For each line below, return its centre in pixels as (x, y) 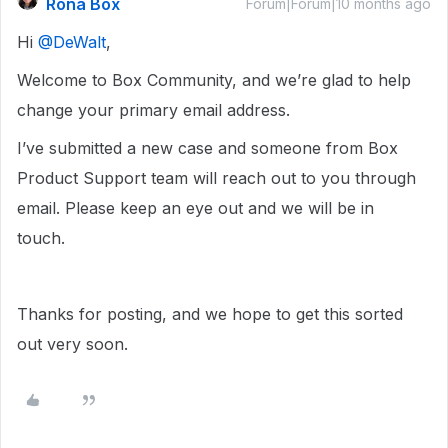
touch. (43, 238)
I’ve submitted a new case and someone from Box (207, 148)
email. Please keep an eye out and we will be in (195, 208)
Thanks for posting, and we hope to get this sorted (210, 314)
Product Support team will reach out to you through (216, 178)
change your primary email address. (156, 110)
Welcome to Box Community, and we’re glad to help (214, 80)
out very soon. (72, 344)
